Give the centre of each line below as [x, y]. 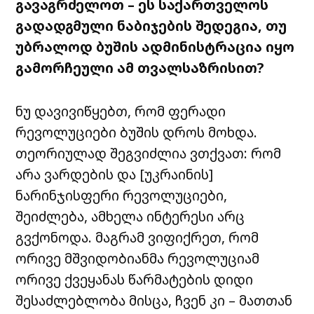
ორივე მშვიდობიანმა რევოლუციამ [138, 259]
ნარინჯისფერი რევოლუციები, [122, 196]
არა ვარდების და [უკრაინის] [115, 175]
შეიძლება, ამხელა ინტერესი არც [130, 217]
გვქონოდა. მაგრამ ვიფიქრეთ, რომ [137, 238]
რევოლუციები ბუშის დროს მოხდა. [137, 132]
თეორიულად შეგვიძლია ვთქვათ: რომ [149, 153]
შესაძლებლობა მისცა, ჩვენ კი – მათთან [154, 301]
